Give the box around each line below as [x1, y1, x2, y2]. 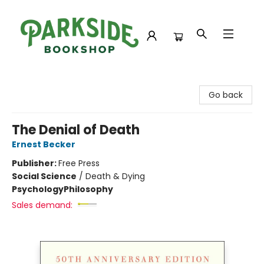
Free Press [58, 157, 100, 169]
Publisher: [12, 157, 58, 169]
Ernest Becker [12, 138, 75, 150]
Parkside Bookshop [9, 76, 84, 88]
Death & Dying [85, 170, 145, 182]
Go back [209, 89, 243, 101]
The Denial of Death [12, 121, 140, 139]
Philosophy [64, 183, 113, 195]
